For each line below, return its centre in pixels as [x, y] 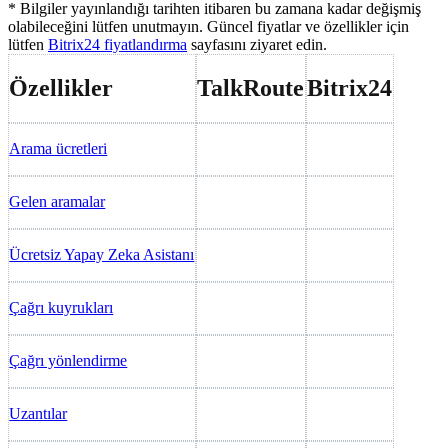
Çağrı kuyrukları [61, 307]
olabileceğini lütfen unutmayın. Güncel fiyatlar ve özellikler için [208, 26]
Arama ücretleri [58, 148]
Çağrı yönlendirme [68, 360]
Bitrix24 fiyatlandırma [117, 44]
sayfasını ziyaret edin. [257, 44]
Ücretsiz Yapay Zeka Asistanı [102, 254]
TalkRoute [251, 87]
